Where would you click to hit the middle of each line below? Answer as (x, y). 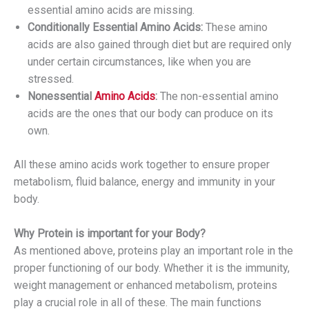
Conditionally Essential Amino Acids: (115, 28)
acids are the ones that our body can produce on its (150, 114)
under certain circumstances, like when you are (139, 62)
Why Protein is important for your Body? (110, 234)
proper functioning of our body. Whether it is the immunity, (152, 268)
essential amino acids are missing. (111, 10)
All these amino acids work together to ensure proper (142, 165)
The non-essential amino (218, 97)
